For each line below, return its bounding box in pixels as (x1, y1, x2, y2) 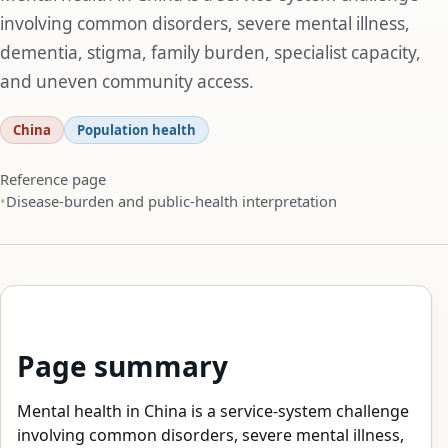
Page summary (17, 346, 228, 385)
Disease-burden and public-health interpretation (6, 190, 337, 211)
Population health (77, 120, 196, 139)
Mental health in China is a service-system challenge (17, 399, 409, 422)
